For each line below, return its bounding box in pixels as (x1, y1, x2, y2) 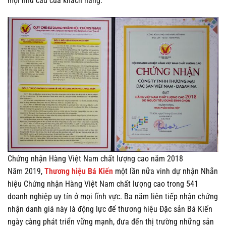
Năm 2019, (8, 166, 44, 176)
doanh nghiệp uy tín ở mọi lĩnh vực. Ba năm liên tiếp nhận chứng (8, 191, 218, 201)
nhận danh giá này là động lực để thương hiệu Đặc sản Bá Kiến (8, 204, 212, 214)
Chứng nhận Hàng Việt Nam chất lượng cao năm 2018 (8, 153, 183, 163)
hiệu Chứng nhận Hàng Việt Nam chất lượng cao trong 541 (8, 179, 198, 189)
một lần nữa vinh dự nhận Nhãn (113, 166, 218, 176)
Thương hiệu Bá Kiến (44, 166, 113, 176)
